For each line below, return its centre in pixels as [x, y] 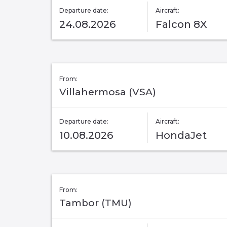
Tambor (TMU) [96, 203]
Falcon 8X [181, 25]
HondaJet [181, 136]
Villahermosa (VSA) [108, 92]
